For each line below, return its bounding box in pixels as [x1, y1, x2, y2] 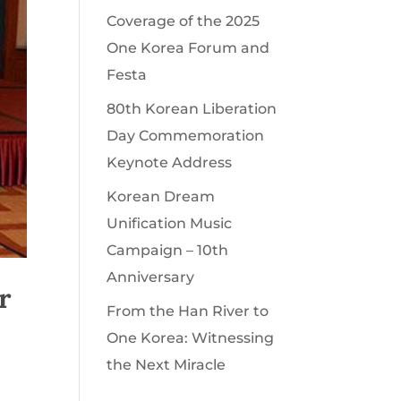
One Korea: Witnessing [107, 329, 275, 346]
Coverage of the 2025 [107, 13, 260, 30]
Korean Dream [107, 188, 216, 205]
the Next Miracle [107, 356, 226, 373]
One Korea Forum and [107, 39, 270, 56]
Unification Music [107, 215, 233, 232]
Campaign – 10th [107, 242, 229, 259]
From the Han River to [107, 303, 269, 320]
